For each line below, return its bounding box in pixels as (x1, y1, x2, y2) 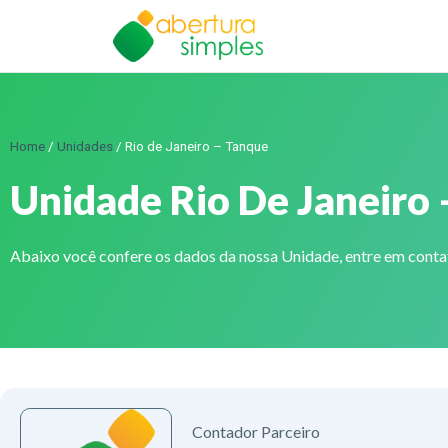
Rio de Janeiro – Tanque (125, 137, 268, 154)
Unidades (57, 137, 113, 154)
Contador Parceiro (192, 421, 321, 441)
